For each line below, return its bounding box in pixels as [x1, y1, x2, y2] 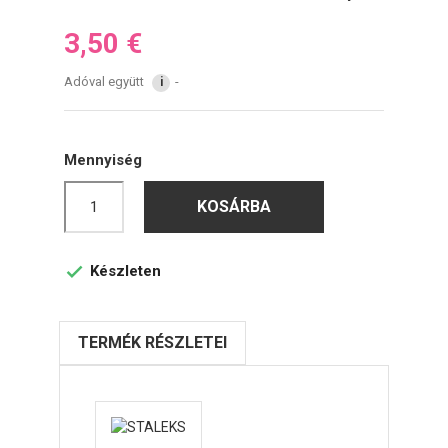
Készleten [86, 261, 161, 280]
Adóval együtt [64, 74, 147, 89]
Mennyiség [64, 150, 142, 169]
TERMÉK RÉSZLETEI [78, 332, 227, 352]
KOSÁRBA [197, 196, 271, 216]
